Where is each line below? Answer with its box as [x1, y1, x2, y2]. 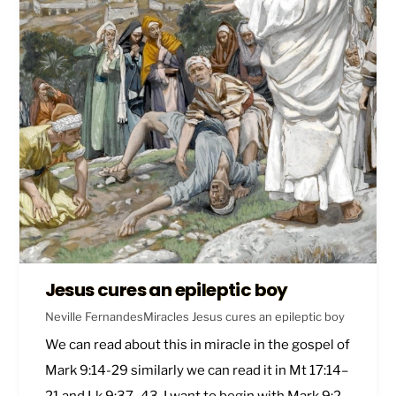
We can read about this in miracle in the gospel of [44, 337, 350, 354]
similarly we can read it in [127, 362, 289, 379]
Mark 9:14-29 [44, 362, 128, 379]
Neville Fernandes [44, 309, 143, 324]
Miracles [142, 309, 189, 324]
